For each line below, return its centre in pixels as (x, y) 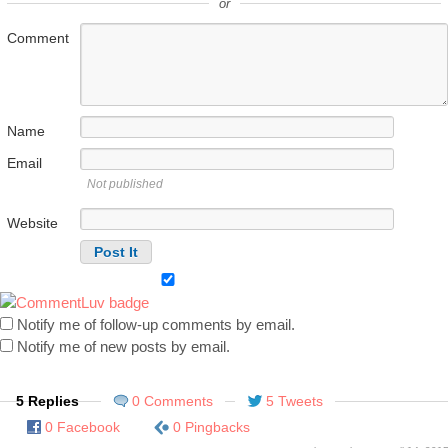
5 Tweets (294, 401)
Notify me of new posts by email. (123, 347)
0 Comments (172, 401)
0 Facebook (82, 427)
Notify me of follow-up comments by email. (156, 325)
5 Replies (47, 401)
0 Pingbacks (211, 427)
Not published (125, 184)
